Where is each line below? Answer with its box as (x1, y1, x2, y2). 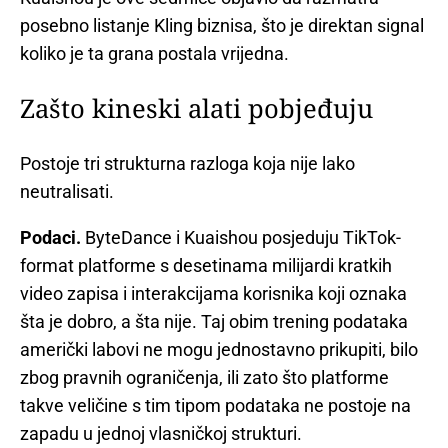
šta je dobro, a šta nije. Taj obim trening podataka (20, 310, 408, 332)
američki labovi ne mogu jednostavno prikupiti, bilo (20, 338, 418, 360)
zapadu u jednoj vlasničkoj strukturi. (20, 422, 302, 444)
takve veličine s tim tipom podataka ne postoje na (20, 394, 411, 416)
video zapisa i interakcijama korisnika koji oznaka (20, 282, 407, 304)
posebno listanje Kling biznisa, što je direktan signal (20, 15, 424, 37)
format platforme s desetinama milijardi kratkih (20, 254, 392, 276)
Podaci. (20, 226, 81, 248)
